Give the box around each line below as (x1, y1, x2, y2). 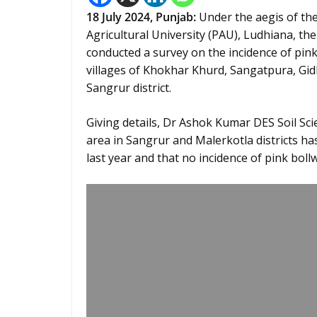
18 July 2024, (86, 9, 156, 25)
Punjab (156, 9, 193, 25)
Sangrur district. (86, 80, 171, 96)
